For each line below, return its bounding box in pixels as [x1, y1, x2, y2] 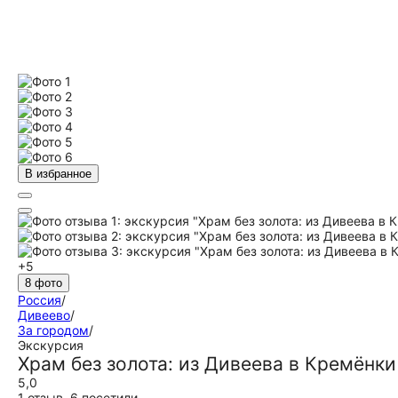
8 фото [25, 276, 62, 290]
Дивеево [18, 307, 70, 322]
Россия [18, 292, 61, 307]
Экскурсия [18, 338, 84, 353]
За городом [18, 322, 89, 338]
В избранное [25, 167, 92, 180]
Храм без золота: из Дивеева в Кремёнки [18, 353, 396, 375]
